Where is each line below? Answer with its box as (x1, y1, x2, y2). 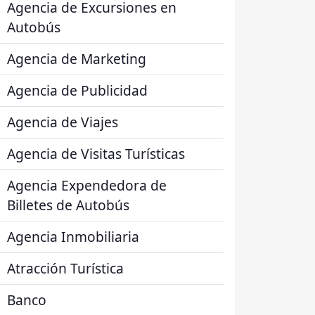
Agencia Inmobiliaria (7, 227, 139, 246)
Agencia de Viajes (7, 112, 118, 131)
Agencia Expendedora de (7, 176, 167, 195)
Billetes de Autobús (7, 195, 129, 214)
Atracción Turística (7, 259, 124, 278)
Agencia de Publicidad (7, 81, 148, 100)
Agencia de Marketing (7, 49, 146, 68)
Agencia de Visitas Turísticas (7, 144, 185, 163)
